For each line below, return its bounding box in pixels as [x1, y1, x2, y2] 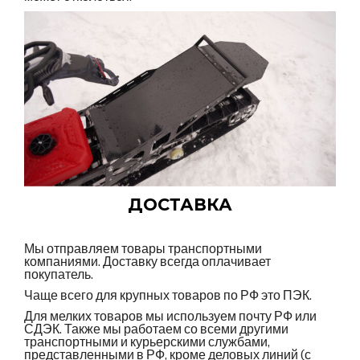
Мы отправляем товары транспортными [24, 240, 262, 258]
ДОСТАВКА [128, 194, 232, 215]
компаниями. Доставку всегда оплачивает [24, 253, 271, 271]
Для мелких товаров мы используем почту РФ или [24, 308, 317, 325]
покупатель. [24, 266, 93, 284]
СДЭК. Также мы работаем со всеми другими [24, 321, 288, 338]
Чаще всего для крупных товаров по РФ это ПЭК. [24, 287, 312, 305]
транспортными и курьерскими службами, [24, 333, 270, 351]
